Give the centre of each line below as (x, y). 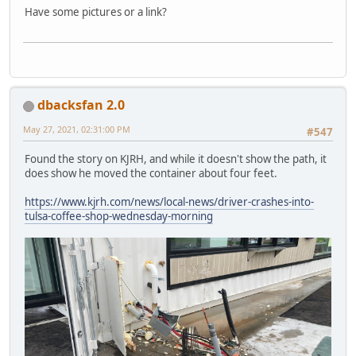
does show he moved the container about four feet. (151, 174)
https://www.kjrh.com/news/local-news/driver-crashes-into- (169, 202)
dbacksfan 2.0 (81, 104)
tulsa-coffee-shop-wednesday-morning (119, 217)
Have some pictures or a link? (96, 12)
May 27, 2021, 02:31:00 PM (77, 129)
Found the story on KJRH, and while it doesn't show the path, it (176, 159)
